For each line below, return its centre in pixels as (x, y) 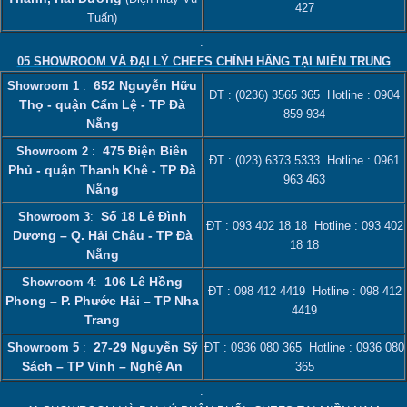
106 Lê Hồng (144, 282)
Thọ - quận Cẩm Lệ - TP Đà (102, 105)
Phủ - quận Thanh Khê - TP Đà (102, 170)
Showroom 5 (45, 348)
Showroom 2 (54, 152)
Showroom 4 (58, 283)
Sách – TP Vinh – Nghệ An (102, 367)
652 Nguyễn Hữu (145, 86)
